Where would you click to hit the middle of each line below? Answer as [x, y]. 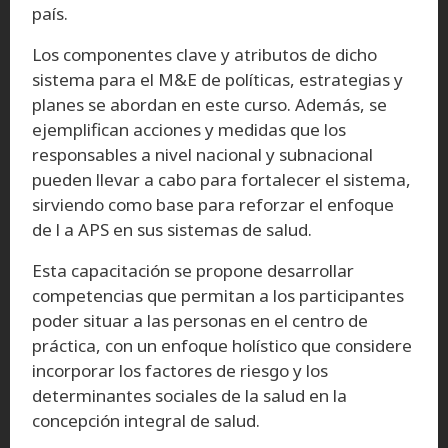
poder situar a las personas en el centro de [200, 320]
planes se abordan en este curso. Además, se [209, 104]
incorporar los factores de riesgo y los [180, 370]
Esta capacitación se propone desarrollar [193, 270]
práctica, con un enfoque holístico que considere [222, 345]
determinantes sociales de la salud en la [189, 395]
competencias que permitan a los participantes [218, 295]
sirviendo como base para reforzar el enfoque [213, 204]
